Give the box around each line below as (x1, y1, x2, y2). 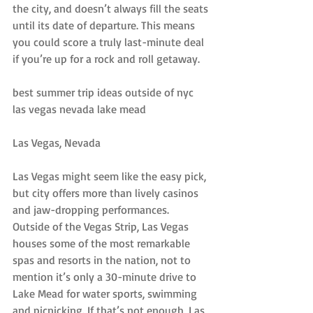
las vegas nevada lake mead (13, 101, 146, 116)
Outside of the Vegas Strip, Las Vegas (13, 219, 191, 233)
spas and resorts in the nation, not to (13, 252, 194, 267)
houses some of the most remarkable (13, 235, 193, 250)
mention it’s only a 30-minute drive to (13, 269, 199, 284)
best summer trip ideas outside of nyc (13, 85, 196, 99)
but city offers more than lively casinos (13, 185, 201, 200)
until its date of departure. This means (13, 17, 198, 32)
